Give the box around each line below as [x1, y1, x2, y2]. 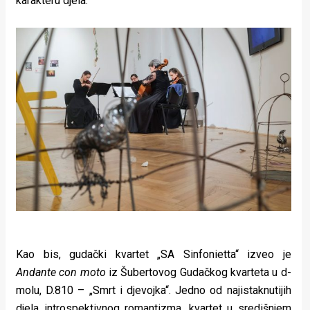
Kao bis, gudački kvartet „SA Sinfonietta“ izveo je [16, 247, 291, 261]
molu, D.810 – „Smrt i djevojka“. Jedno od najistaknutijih [16, 283, 291, 297]
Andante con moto [16, 265, 106, 279]
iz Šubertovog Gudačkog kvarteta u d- [105, 265, 291, 279]
